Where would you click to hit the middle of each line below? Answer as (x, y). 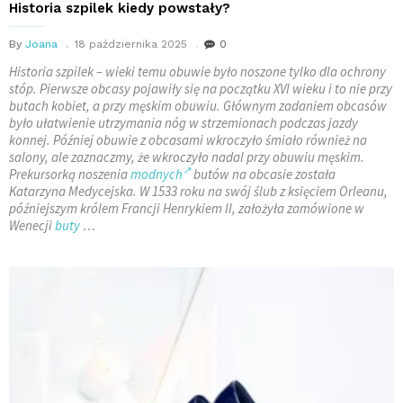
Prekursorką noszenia (70, 174)
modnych (157, 174)
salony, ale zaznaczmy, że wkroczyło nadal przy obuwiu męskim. (187, 157)
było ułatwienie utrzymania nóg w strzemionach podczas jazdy (184, 122)
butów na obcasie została (263, 174)
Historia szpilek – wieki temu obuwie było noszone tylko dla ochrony (197, 71)
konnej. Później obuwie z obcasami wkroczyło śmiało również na (188, 139)
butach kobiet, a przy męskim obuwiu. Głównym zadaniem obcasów (198, 105)
